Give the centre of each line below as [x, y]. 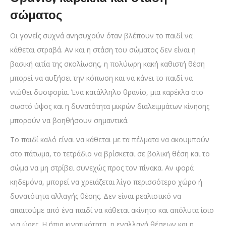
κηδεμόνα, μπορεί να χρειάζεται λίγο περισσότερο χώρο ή [106, 182]
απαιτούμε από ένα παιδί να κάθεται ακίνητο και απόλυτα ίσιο [112, 210]
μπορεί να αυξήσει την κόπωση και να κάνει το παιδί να [101, 78]
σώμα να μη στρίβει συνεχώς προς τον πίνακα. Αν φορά [102, 168]
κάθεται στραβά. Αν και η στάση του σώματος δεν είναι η [103, 50]
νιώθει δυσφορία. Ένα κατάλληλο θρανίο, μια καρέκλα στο [107, 92]
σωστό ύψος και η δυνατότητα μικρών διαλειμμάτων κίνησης [110, 106]
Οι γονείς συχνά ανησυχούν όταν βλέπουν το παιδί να [101, 36]
